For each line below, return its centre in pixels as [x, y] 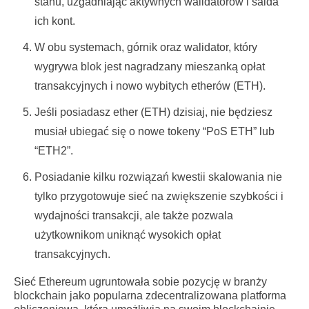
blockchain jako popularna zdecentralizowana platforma [150, 296]
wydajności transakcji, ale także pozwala [134, 216]
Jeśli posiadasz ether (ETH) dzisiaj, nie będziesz [153, 112]
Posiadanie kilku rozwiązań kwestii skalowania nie [158, 177]
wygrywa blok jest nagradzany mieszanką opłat [150, 67]
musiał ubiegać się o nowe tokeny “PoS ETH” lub [154, 131]
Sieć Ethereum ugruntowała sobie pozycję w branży [140, 282]
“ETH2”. [54, 151]
